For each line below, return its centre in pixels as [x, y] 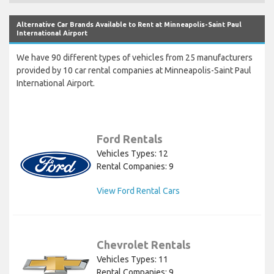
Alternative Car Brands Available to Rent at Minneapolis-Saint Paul [129, 25]
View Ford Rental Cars [138, 191]
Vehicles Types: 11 [132, 260]
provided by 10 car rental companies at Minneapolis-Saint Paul [134, 71]
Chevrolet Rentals [144, 245]
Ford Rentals [130, 139]
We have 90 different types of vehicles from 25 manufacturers [135, 58]
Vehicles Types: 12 [132, 154]
